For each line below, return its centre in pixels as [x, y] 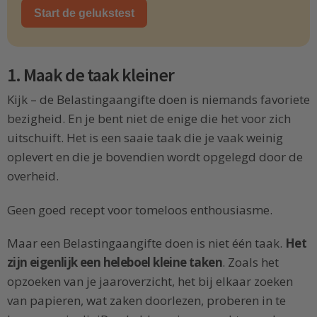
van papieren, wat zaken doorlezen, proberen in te [146, 301]
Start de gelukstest [84, 13]
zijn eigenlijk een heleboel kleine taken [115, 263]
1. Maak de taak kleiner [91, 75]
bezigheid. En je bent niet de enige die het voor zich [149, 118]
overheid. [33, 175]
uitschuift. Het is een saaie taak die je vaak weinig [145, 137]
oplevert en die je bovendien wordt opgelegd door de [155, 156]
